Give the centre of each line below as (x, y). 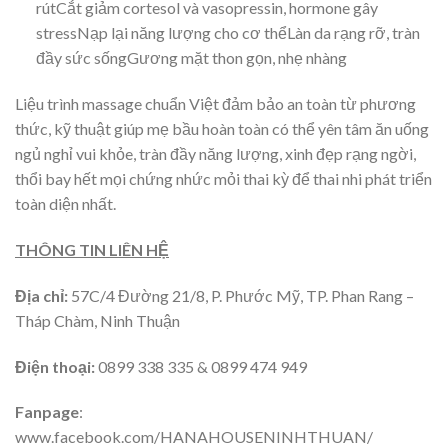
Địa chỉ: (41, 295)
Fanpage (47, 412)
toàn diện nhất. (65, 204)
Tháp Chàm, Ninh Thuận (97, 320)
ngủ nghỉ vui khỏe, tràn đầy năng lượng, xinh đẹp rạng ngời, (215, 154)
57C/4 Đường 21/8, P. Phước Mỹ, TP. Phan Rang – (241, 295)
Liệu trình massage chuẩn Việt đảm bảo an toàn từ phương (215, 104)
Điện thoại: (55, 366)
